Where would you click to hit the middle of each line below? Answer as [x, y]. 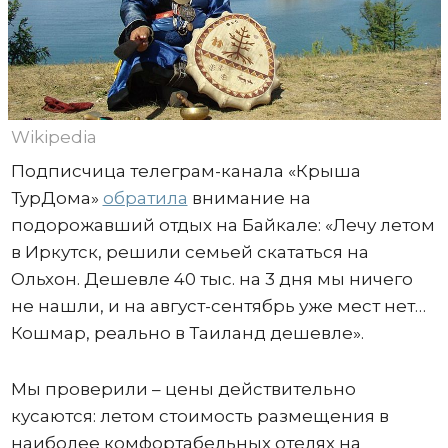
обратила [145, 197]
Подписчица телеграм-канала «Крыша [185, 170]
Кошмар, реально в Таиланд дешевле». [189, 332]
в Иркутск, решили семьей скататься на [189, 251]
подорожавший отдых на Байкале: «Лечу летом [222, 224]
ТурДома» [56, 197]
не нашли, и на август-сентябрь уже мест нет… [218, 305]
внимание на [249, 197]
